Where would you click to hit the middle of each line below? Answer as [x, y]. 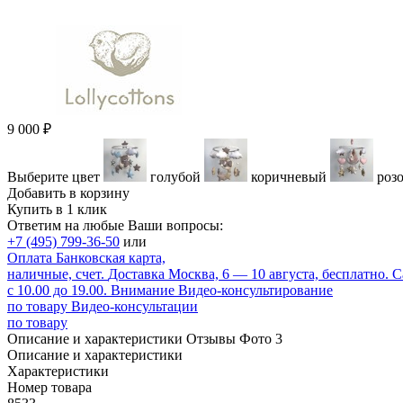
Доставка [136, 274]
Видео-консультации [134, 307]
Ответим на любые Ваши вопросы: [115, 226]
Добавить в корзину [68, 193]
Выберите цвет [55, 177]
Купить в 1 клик [57, 210]
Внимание [143, 291]
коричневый [291, 177]
